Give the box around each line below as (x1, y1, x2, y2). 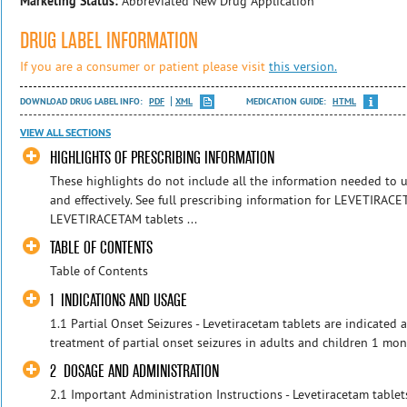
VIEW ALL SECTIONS (20, 125, 111, 141)
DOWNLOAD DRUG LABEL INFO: (20, 94, 145, 107)
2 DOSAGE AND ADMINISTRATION (50, 361, 220, 382)
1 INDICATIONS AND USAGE (50, 289, 188, 311)
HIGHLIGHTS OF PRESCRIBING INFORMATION (50, 146, 275, 168)
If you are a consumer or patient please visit (20, 57, 269, 74)
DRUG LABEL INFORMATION (20, 26, 198, 55)
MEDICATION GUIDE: (246, 94, 329, 107)
